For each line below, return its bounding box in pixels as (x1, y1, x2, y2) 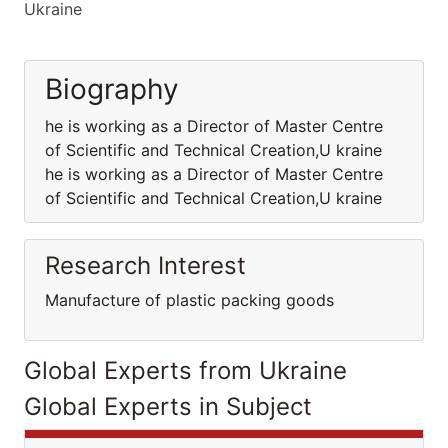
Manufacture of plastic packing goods (45, 290, 334, 310)
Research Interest (45, 251, 246, 280)
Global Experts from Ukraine (24, 356, 347, 385)
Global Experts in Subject (24, 392, 312, 421)
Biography (45, 72, 179, 106)
